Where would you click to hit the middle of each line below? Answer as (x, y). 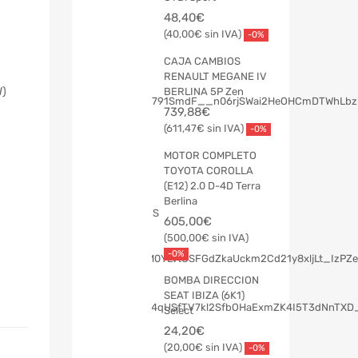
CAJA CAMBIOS (202, 62)
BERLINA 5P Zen (204, 92)
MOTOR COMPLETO (210, 156)
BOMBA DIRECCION (211, 280)
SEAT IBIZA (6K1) (204, 296)
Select (179, 311)
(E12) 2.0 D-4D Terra (212, 186)
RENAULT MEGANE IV (215, 77)
